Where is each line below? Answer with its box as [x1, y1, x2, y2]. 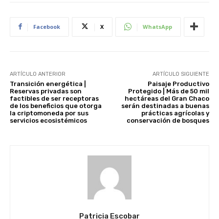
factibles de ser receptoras [10, 94, 99, 102]
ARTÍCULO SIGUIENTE [152, 70, 209, 77]
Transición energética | [10, 80, 86, 88]
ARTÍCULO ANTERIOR [10, 70, 66, 77]
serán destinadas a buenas [121, 102, 209, 109]
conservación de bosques [126, 116, 209, 124]
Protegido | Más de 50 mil [128, 87, 209, 95]
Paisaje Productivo [147, 80, 209, 88]
